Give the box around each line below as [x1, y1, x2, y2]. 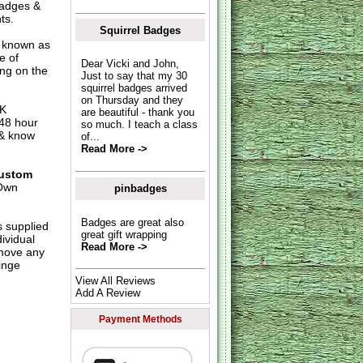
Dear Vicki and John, [80, 58, 179, 70]
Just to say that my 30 [80, 70, 187, 83]
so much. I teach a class [80, 118, 198, 131]
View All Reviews [75, 274, 156, 287]
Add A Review [75, 286, 141, 299]
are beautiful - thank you [80, 106, 194, 119]
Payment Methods [98, 313, 182, 325]
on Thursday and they [80, 94, 183, 107]
